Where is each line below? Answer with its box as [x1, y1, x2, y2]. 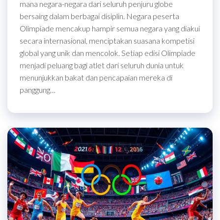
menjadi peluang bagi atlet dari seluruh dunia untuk [20, 60, 184, 70]
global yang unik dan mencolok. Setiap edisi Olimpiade [20, 48, 195, 57]
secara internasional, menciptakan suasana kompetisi [20, 35, 194, 45]
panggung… [20, 84, 55, 94]
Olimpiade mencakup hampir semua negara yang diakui [20, 23, 200, 33]
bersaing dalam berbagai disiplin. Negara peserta [20, 11, 179, 21]
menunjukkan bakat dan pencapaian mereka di [20, 72, 172, 82]
